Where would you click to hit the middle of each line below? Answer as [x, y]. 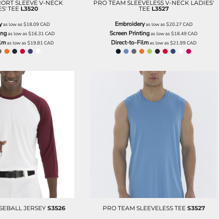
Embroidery [130, 24]
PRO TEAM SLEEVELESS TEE [144, 208]
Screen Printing [130, 33]
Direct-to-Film [130, 42]
